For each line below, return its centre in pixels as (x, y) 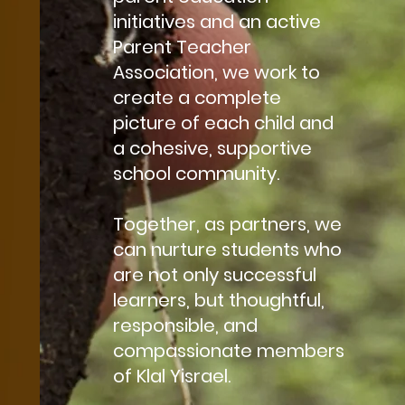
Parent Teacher (182, 47)
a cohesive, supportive (212, 148)
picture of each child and (223, 122)
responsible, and (185, 325)
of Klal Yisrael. (171, 376)
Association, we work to (216, 72)
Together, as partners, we (227, 224)
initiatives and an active (217, 21)
